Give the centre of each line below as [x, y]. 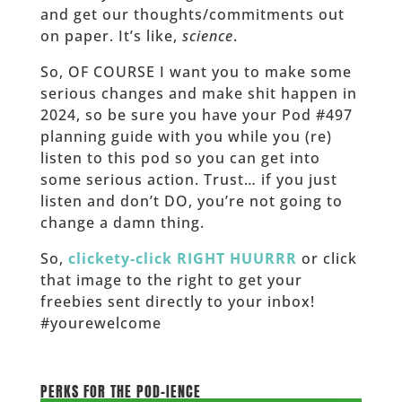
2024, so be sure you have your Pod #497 [196, 114]
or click [327, 258]
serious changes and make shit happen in [198, 93]
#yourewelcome [100, 323]
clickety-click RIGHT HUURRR [182, 258]
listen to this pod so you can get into [180, 157]
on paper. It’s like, [111, 35]
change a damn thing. [122, 222]
